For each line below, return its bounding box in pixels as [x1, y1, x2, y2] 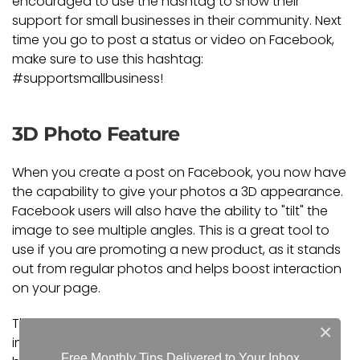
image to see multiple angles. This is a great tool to [12, 220, 329, 239]
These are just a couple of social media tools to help [12, 313, 341, 333]
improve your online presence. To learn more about [12, 333, 333, 352]
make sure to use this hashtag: [12, 49, 203, 68]
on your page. [12, 278, 100, 297]
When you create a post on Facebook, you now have [12, 162, 346, 182]
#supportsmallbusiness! [12, 68, 163, 88]
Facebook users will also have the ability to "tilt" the [12, 201, 328, 220]
